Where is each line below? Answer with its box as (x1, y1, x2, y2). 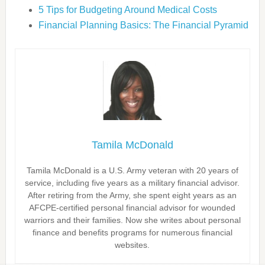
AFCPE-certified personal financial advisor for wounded (29, 203, 236, 212)
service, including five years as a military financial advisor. (25, 178, 240, 188)
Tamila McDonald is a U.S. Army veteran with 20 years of (26, 166, 238, 175)
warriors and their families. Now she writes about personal (24, 215, 241, 225)
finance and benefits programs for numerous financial (32, 228, 232, 237)
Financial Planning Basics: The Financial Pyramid (38, 20, 248, 30)
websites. (115, 240, 150, 250)
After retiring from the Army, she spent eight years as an (28, 190, 237, 200)
